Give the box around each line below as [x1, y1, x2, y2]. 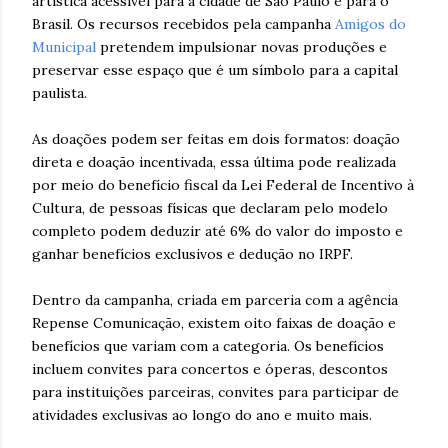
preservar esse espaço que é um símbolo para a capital [32, 60, 398, 79]
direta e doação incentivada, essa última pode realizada [32, 152, 396, 171]
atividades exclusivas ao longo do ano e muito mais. [32, 405, 372, 424]
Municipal [32, 37, 96, 56]
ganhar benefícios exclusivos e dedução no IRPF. [32, 244, 353, 263]
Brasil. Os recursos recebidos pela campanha [32, 14, 335, 33]
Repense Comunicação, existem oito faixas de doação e [32, 313, 396, 332]
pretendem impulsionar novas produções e [96, 37, 387, 56]
